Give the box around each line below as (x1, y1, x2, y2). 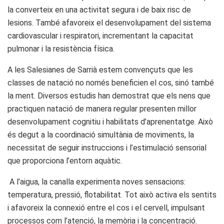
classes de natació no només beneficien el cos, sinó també (7, 77, 214, 87)
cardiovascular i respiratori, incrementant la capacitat (7, 30, 193, 40)
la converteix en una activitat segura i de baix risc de (7, 4, 191, 14)
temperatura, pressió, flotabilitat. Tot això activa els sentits (7, 189, 216, 199)
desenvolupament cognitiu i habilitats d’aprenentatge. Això (7, 116, 213, 126)
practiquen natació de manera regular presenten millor (7, 103, 196, 113)
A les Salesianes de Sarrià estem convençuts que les (7, 64, 193, 74)
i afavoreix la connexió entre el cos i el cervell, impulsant (7, 202, 205, 212)
